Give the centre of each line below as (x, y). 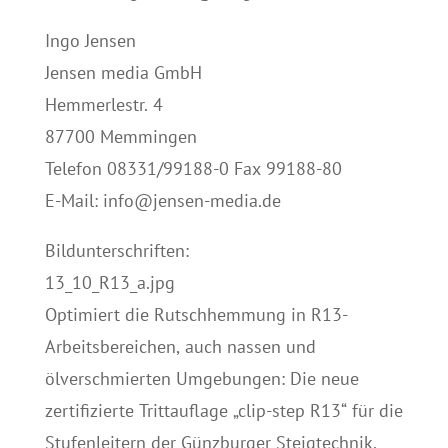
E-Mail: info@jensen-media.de (162, 200)
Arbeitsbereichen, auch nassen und (180, 346)
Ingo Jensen (90, 40)
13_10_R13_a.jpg (109, 282)
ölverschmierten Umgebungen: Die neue (201, 378)
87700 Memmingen (120, 136)
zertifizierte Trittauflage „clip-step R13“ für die (223, 410)
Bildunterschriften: (116, 250)
